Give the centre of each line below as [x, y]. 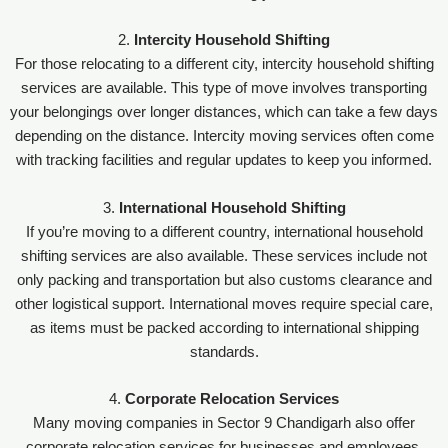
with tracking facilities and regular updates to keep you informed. [224, 160]
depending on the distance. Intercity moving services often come [224, 136]
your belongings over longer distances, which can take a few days [224, 112]
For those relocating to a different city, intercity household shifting [224, 64]
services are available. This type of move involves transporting [224, 88]
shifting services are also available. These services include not [224, 255]
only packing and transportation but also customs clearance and [224, 279]
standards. [224, 351]
